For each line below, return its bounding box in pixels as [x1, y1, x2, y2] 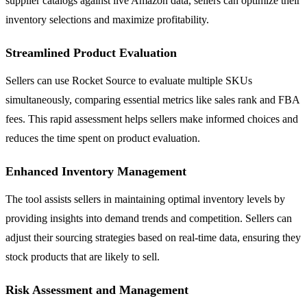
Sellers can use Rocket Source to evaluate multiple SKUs [5, 74, 252, 86]
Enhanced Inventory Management [5, 164, 186, 178]
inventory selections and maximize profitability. [5, 13, 209, 25]
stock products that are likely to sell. [5, 250, 160, 262]
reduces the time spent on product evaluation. [5, 132, 200, 144]
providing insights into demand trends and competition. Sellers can [5, 212, 292, 224]
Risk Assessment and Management [5, 282, 188, 297]
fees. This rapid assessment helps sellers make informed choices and [5, 112, 298, 125]
